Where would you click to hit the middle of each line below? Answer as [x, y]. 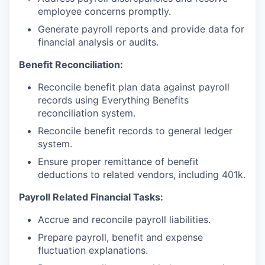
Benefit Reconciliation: [71, 64]
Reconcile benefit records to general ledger [135, 131]
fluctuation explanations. [93, 250]
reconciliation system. [87, 113]
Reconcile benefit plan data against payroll [134, 87]
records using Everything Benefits [113, 100]
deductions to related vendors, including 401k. [142, 174]
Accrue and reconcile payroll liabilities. [124, 219]
